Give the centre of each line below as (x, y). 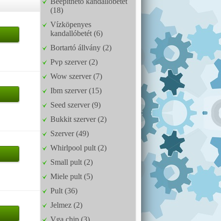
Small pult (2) (72, 162)
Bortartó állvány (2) (81, 48)
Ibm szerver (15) (76, 91)
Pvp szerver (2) (74, 62)
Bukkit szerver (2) (78, 119)
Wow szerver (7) (76, 76)
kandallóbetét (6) (76, 33)
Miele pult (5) (72, 176)
